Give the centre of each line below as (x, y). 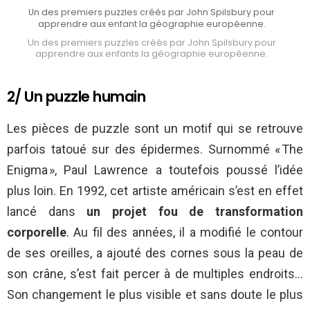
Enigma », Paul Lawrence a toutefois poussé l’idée (155, 170)
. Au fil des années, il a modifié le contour (185, 232)
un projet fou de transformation (195, 211)
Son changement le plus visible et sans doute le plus (155, 294)
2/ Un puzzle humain (76, 96)
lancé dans (47, 211)
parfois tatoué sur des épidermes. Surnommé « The (155, 149)
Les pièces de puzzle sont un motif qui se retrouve (155, 128)
